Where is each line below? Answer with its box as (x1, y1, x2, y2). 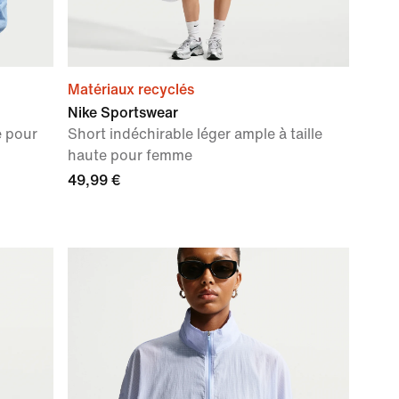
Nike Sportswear (68, 105, 178, 120)
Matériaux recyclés (68, 82, 194, 97)
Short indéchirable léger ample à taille (68, 126, 322, 142)
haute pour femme (68, 148, 192, 163)
